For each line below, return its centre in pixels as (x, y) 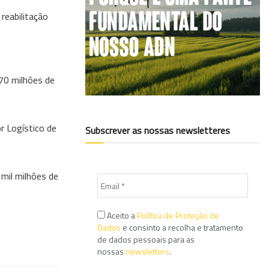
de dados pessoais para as (146, 240)
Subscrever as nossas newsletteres (158, 131)
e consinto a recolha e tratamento (182, 228)
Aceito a (121, 216)
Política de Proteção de (178, 216)
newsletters (147, 252)
